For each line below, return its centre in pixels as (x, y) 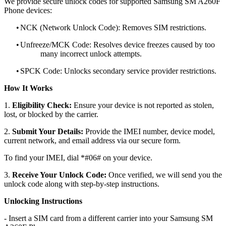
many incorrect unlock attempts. (91, 53)
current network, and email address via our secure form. (92, 140)
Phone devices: (28, 10)
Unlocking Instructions (43, 201)
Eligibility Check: (42, 105)
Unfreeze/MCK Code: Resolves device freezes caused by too (118, 44)
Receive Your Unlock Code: (59, 175)
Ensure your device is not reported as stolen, (143, 105)
